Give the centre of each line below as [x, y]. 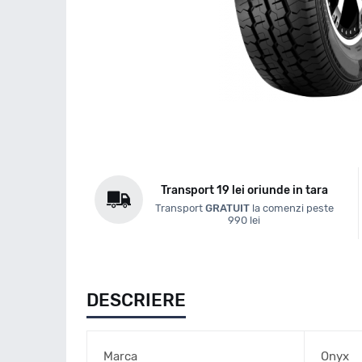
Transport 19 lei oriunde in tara [244, 190]
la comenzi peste [291, 208]
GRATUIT [227, 208]
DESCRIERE [136, 300]
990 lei [244, 220]
